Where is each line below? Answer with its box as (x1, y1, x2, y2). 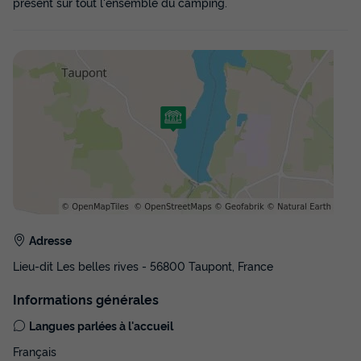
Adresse (29, 231, 72, 247)
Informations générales (13, 289, 159, 308)
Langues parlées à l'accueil (29, 317, 173, 333)
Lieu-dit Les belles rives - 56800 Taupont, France (13, 257, 273, 273)
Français (13, 342, 56, 359)
